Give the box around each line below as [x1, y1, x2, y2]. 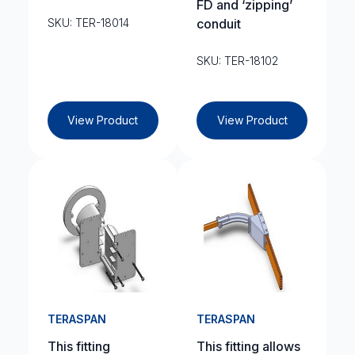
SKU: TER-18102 [197, 54, 278, 67]
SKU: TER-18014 [47, 16, 129, 29]
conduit [197, 16, 241, 32]
